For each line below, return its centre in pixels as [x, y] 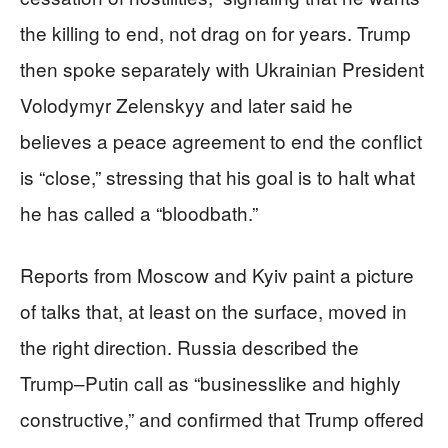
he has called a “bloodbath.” [139, 212]
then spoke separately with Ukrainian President [222, 68]
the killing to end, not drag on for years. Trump [215, 32]
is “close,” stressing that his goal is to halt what [217, 176]
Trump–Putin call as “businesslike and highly [210, 382]
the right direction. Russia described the [189, 346]
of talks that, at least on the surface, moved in [213, 310]
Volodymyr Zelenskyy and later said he [186, 104]
